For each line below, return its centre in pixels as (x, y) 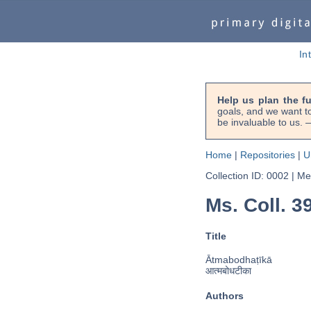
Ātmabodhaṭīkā (238, 260)
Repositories (267, 155)
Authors (224, 295)
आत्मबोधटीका (228, 271)
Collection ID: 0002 (247, 176)
